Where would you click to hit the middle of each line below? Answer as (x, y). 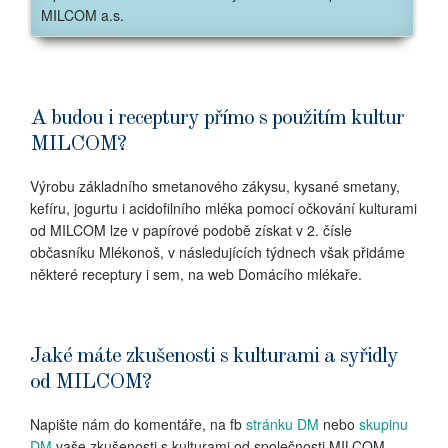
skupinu (383, 424)
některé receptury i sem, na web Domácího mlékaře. (196, 274)
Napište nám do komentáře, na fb (136, 424)
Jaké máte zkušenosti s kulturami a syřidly (214, 356)
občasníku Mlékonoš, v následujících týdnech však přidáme (217, 252)
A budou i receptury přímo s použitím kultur (217, 118)
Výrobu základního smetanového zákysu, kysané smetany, (215, 186)
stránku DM (280, 424)
